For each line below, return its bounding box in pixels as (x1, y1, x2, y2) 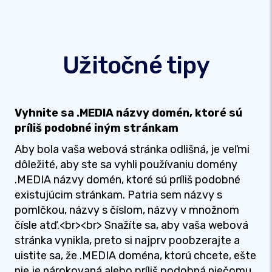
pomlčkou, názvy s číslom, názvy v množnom (15, 203, 239, 217)
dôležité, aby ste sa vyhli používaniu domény (15, 158, 237, 171)
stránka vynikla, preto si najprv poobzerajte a (15, 234, 240, 247)
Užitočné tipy (63, 51, 209, 80)
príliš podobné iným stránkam (15, 121, 178, 135)
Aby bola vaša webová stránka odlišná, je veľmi (15, 143, 250, 156)
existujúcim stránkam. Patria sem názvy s (15, 188, 222, 202)
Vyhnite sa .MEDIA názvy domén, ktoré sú (15, 106, 242, 120)
